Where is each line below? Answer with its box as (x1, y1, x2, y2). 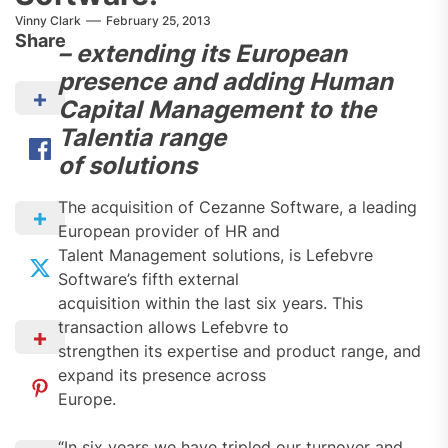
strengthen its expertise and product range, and (57, 340, 421, 361)
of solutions (57, 150, 197, 180)
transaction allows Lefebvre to (57, 316, 289, 337)
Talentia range (57, 122, 226, 152)
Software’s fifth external (57, 268, 239, 289)
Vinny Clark (15, 12, 81, 28)
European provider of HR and (57, 220, 280, 241)
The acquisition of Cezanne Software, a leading (57, 196, 417, 217)
